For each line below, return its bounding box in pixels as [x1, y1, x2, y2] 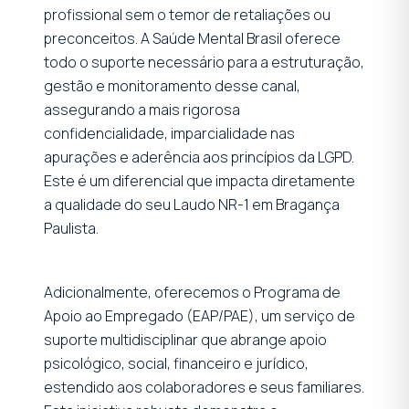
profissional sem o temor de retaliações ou [44, 4, 330, 25]
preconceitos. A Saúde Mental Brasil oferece [44, 27, 341, 48]
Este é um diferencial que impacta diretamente [44, 170, 355, 191]
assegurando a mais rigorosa [44, 99, 240, 120]
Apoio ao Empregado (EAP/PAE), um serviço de [44, 305, 355, 326]
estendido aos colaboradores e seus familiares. [44, 376, 364, 397]
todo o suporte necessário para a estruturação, [44, 51, 364, 72]
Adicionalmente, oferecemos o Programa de [44, 281, 341, 302]
